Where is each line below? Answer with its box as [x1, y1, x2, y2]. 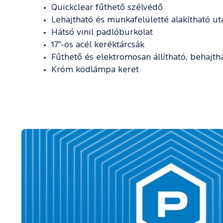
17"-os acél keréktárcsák [51, 41, 146, 49]
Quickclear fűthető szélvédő [51, 3, 163, 11]
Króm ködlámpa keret [51, 66, 139, 74]
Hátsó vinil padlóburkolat [51, 28, 153, 36]
